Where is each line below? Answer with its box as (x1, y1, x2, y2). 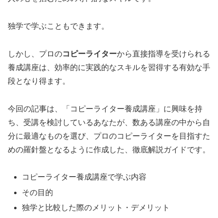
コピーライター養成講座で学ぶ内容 (22, 173, 147, 182)
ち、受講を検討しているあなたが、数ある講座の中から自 (8, 118, 210, 127)
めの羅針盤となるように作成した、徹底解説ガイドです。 (8, 145, 210, 154)
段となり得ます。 (8, 76, 70, 85)
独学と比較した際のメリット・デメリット (22, 203, 170, 212)
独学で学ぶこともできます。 (8, 21, 109, 30)
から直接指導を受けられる (117, 49, 210, 58)
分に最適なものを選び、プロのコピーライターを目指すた (8, 131, 210, 140)
